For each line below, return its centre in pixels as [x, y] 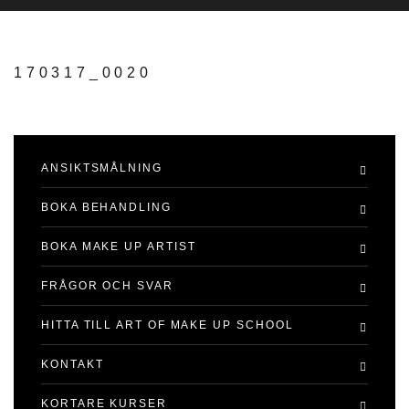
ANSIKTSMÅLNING [102, 168]
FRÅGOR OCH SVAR [107, 286]
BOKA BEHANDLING [106, 207]
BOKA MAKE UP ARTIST [119, 246]
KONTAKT [73, 364]
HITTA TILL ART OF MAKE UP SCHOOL [168, 325]
